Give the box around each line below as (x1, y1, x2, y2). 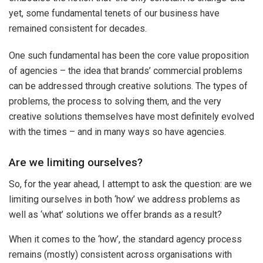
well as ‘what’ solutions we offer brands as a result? (9, 208, 222, 220)
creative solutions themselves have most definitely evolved (9, 110, 254, 122)
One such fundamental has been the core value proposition (9, 49, 249, 61)
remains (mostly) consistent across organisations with (9, 248, 232, 260)
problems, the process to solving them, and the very (9, 95, 221, 107)
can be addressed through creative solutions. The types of (9, 80, 248, 92)
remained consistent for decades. (9, 22, 147, 34)
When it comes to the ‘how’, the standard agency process (9, 233, 242, 245)
